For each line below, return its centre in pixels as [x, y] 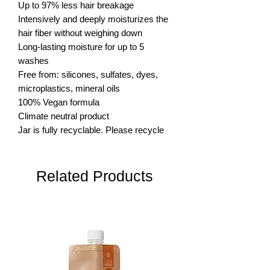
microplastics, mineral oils [69, 88]
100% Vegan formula [59, 102]
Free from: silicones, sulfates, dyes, [88, 74]
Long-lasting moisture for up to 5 [81, 46]
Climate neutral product [64, 116]
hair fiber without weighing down [80, 33]
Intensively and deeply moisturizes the [93, 19]
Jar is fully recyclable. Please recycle [91, 130]
